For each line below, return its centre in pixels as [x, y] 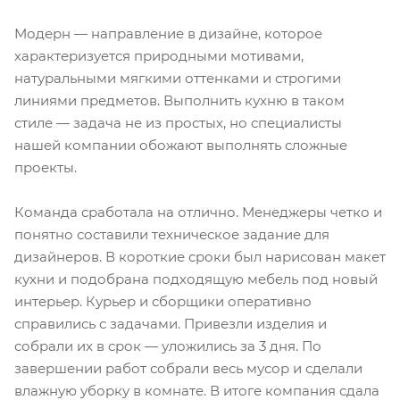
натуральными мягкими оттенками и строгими [178, 78]
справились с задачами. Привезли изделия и [171, 323]
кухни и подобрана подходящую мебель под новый [196, 279]
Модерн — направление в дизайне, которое [168, 33]
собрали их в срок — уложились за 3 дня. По [168, 346]
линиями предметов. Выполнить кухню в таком [179, 100]
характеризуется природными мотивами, [159, 55]
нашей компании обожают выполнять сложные [181, 145]
